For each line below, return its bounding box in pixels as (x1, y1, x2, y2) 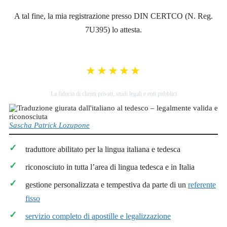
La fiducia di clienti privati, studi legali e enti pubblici (50, 90, 177, 98)
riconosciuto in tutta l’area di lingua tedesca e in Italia (25, 162, 195, 171)
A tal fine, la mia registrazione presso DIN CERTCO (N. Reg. (14, 12, 213, 21)
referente (188, 180, 216, 189)
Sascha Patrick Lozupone (9, 121, 90, 130)
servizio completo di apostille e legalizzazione (25, 211, 171, 220)
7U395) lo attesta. (85, 25, 142, 34)
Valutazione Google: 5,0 (75, 80, 152, 88)
